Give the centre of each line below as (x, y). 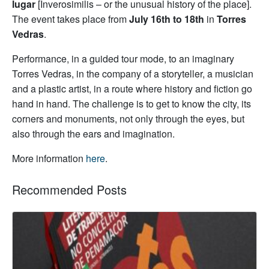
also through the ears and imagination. (93, 133)
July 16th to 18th (167, 19)
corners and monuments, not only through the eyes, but (128, 118)
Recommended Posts (69, 189)
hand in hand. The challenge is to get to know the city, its (131, 103)
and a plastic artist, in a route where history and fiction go (132, 88)
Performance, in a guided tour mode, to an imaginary (123, 58)
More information (49, 158)
